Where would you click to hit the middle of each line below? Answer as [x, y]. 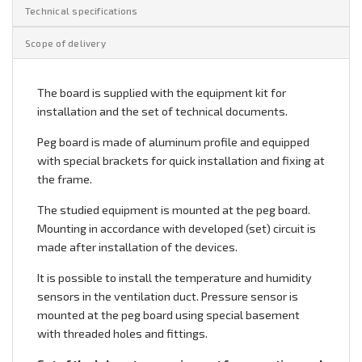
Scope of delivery [65, 43]
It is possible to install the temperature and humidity [175, 278]
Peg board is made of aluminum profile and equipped [173, 142]
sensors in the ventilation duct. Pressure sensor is [168, 297]
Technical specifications [82, 11]
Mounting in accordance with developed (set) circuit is [177, 229]
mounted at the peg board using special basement [168, 315]
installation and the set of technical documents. [162, 112]
